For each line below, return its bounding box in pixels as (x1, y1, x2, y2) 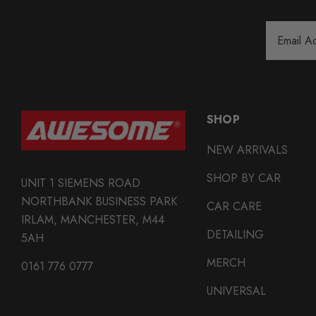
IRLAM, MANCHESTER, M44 (21, 211, 164, 228)
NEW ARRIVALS (206, 141, 288, 158)
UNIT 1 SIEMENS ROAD (21, 174, 140, 191)
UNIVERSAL (206, 282, 266, 299)
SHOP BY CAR (206, 169, 281, 186)
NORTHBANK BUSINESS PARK (21, 193, 177, 209)
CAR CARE (206, 197, 262, 214)
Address (266, 39, 307, 56)
